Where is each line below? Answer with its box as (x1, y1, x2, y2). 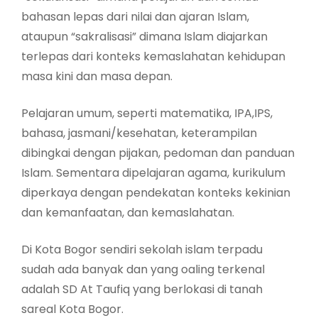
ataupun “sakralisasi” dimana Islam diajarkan (21, 28, 268, 45)
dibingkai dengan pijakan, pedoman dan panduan (21, 144, 295, 161)
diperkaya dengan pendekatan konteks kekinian (21, 184, 290, 201)
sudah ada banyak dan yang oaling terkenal (21, 261, 265, 278)
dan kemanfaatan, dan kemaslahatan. (21, 204, 234, 221)
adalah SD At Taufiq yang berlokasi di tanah (21, 280, 263, 297)
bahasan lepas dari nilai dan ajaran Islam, (21, 8, 249, 25)
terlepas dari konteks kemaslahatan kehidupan (21, 48, 285, 65)
